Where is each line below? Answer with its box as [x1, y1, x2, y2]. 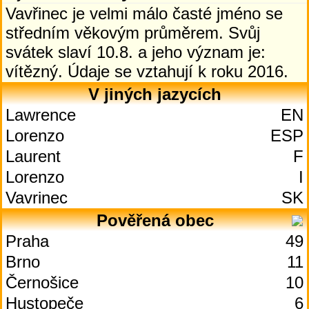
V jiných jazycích [88, 85, 221, 103]
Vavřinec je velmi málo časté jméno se [6, 4, 283, 23]
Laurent [6, 147, 61, 166]
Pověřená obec [96, 211, 214, 230]
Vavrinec [6, 188, 68, 207]
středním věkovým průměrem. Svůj [6, 23, 260, 42]
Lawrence [6, 106, 76, 124]
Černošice [6, 273, 79, 292]
